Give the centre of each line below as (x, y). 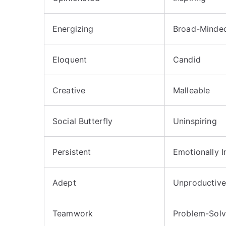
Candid (187, 59)
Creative (69, 90)
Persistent (72, 152)
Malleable (192, 90)
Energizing (73, 29)
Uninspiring (195, 121)
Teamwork (73, 213)
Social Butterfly (83, 121)
